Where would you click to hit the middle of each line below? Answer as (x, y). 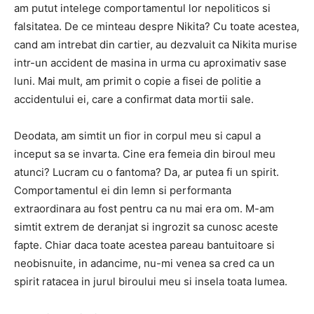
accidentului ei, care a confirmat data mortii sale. (134, 99)
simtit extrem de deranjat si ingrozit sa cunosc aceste (146, 227)
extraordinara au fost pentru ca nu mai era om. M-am (144, 209)
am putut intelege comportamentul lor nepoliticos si (142, 8)
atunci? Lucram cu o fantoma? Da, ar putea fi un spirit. (146, 172)
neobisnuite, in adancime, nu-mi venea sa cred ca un (144, 263)
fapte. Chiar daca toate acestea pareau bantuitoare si (144, 245)
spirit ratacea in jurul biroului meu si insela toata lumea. (151, 281)
